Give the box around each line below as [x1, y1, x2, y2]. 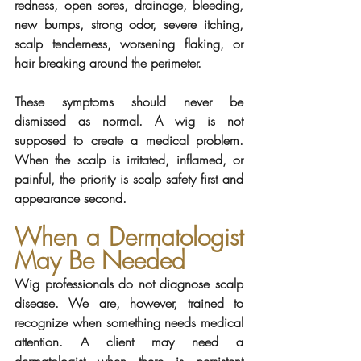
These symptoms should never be [15, 92, 243, 110]
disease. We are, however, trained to [15, 293, 243, 312]
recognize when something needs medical [15, 313, 243, 331]
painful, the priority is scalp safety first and [15, 169, 243, 188]
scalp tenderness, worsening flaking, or [15, 34, 243, 52]
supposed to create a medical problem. [15, 131, 243, 149]
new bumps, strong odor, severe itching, [15, 15, 243, 33]
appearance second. [15, 189, 127, 207]
